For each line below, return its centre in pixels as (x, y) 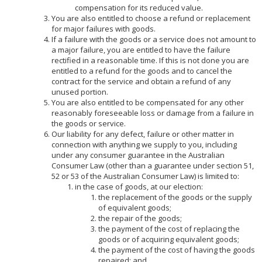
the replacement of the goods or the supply (175, 197)
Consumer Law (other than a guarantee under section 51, (152, 165)
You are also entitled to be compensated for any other (147, 102)
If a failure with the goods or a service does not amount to (154, 39)
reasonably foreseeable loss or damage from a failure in (152, 113)
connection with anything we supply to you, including (144, 144)
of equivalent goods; (135, 207)
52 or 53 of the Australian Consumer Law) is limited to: (145, 176)
